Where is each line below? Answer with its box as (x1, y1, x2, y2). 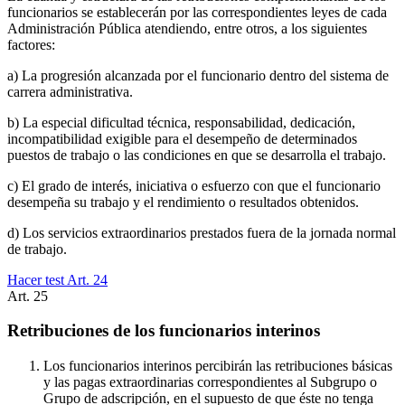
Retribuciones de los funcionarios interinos (7, 321, 320, 341)
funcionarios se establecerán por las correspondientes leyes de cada (7, 4, 387, 20)
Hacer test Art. (7, 271, 93, 287)
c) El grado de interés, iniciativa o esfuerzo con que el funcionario (7, 177, 381, 193)
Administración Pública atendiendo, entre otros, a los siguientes (7, 20, 367, 36)
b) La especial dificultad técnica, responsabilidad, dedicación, (7, 114, 355, 130)
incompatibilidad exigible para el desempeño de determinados (7, 130, 357, 146)
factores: (7, 36, 55, 52)
